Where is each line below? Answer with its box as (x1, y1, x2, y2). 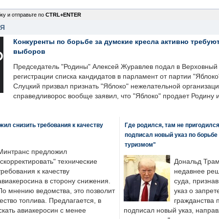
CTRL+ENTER (45, 12, 81, 18)
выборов (13, 47, 45, 55)
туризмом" (124, 141, 156, 148)
